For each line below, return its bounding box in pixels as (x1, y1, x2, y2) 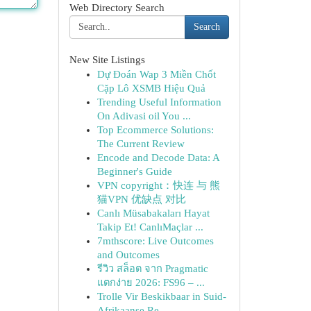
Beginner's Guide (96, 166, 172, 177)
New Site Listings (69, 54, 145, 65)
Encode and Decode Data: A (96, 152, 219, 163)
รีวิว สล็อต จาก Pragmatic (96, 263, 208, 274)
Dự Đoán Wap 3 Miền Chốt (96, 69, 216, 80)
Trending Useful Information (96, 96, 221, 108)
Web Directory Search (69, 2, 165, 13)
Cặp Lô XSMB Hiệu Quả (96, 83, 205, 94)
